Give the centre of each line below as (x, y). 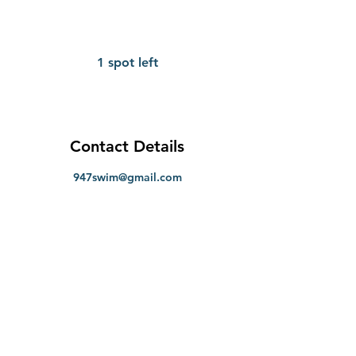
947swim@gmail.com (127, 178)
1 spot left (127, 63)
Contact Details (127, 147)
